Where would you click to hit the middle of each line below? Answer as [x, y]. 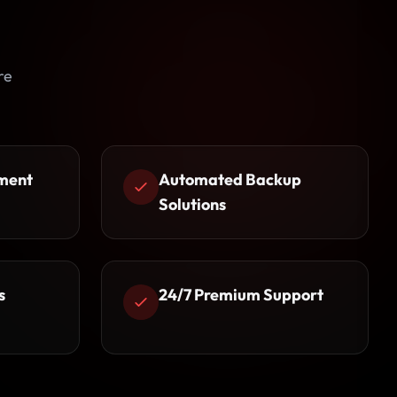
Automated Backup [230, 179]
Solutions [192, 204]
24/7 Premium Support [241, 295]
